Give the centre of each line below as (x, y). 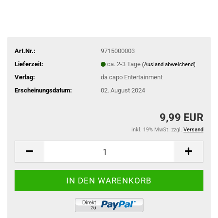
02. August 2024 (123, 90)
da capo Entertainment (131, 77)
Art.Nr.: (25, 51)
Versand (193, 130)
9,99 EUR (182, 118)
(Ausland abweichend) (169, 64)
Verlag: (25, 77)
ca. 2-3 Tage (124, 64)
